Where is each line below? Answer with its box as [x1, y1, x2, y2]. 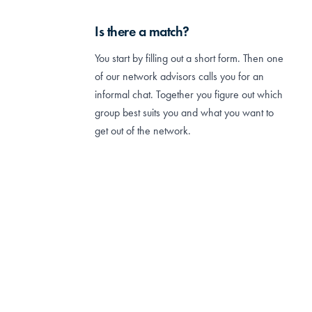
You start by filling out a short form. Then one [95, 51, 283, 65]
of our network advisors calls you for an [95, 69, 264, 83]
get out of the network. [95, 123, 191, 137]
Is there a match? [95, 22, 189, 40]
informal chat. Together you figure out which [95, 87, 283, 101]
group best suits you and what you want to [95, 105, 274, 119]
